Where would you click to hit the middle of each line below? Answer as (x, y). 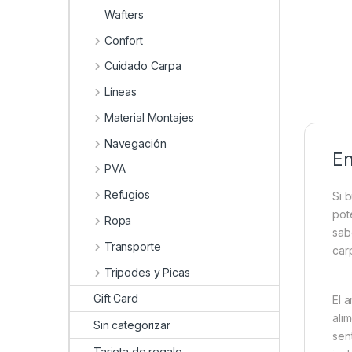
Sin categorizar (132, 325)
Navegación (135, 143)
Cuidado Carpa (143, 66)
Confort (123, 40)
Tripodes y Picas (147, 272)
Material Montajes (149, 117)
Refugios (127, 195)
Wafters (125, 14)
